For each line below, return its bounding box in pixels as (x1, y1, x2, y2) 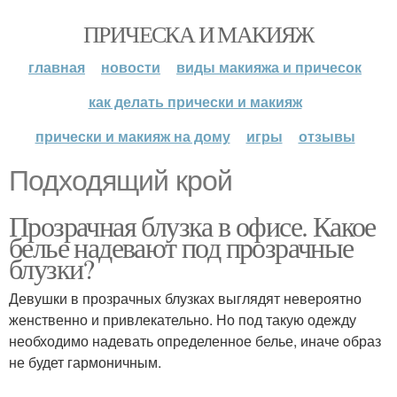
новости (101, 57, 160, 77)
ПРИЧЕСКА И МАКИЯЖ (83, 19, 314, 49)
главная (28, 57, 85, 77)
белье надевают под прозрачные (9, 228, 354, 266)
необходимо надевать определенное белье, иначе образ (9, 331, 381, 351)
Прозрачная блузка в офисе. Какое (9, 206, 376, 245)
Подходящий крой (9, 165, 232, 197)
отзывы (298, 126, 355, 146)
